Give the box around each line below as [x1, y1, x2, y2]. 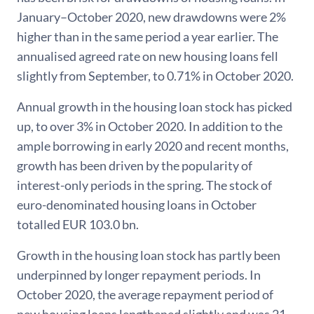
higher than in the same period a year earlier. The [17, 29, 278, 44]
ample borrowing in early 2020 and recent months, [17, 138, 289, 153]
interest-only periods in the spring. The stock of [17, 177, 272, 193]
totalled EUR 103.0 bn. [17, 217, 139, 232]
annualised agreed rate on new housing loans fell [17, 48, 278, 64]
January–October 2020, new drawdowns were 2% [17, 9, 286, 25]
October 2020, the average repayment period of [17, 287, 273, 302]
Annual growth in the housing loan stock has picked [17, 99, 292, 114]
